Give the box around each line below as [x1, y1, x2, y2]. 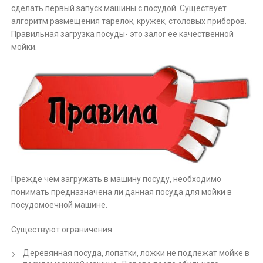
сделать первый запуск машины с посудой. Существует [11, 3, 227, 13]
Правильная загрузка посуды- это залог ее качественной [11, 29, 234, 39]
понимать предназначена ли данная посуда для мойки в [11, 187, 232, 197]
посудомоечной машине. [11, 200, 108, 210]
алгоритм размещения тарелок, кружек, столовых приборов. [11, 16, 247, 26]
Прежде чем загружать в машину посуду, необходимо [11, 174, 222, 184]
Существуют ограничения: [11, 224, 114, 234]
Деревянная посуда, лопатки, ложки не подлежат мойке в [23, 248, 250, 258]
